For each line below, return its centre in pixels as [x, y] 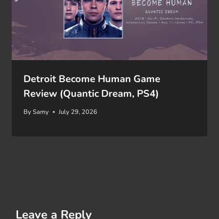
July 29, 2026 [78, 112]
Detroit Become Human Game [92, 79]
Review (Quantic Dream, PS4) [91, 93]
